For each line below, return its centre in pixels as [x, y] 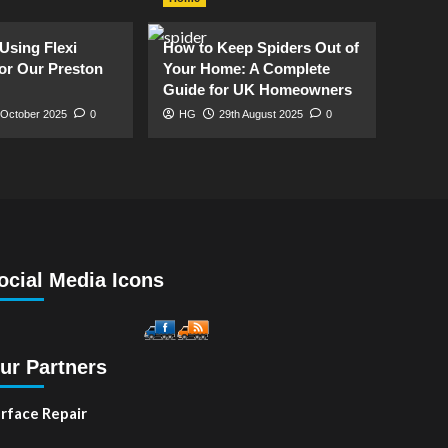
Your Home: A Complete [246, 68]
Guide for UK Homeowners [257, 89]
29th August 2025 [261, 114]
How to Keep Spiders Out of [261, 47]
